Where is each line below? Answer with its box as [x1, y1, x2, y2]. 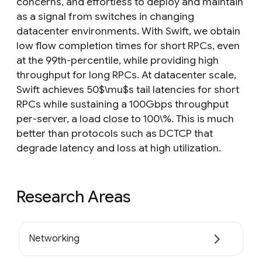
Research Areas [16, 187, 130, 207]
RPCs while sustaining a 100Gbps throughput [16, 98, 229, 111]
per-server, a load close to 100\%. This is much [16, 112, 234, 125]
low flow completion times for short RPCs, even [16, 39, 240, 52]
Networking [29, 233, 80, 245]
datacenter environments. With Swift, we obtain [16, 25, 240, 37]
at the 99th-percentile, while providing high [16, 54, 219, 67]
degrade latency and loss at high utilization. [16, 142, 221, 154]
